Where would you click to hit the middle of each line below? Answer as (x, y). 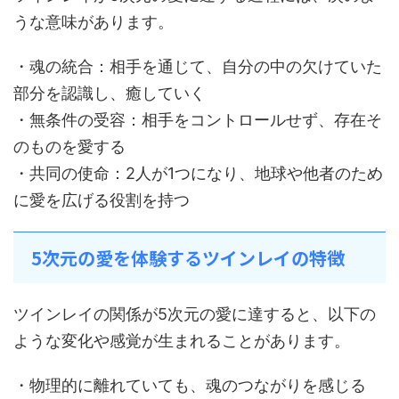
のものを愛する (69, 147)
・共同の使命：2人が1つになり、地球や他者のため (198, 173)
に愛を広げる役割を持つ (102, 200)
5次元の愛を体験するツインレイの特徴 (188, 258)
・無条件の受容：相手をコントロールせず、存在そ (198, 120)
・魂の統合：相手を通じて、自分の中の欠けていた (198, 66)
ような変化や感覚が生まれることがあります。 (182, 341)
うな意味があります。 (94, 22)
